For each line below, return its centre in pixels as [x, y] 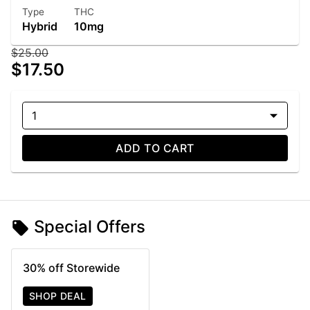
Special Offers [90, 227]
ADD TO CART [155, 148]
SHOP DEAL [58, 296]
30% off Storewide [71, 268]
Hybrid [40, 26]
